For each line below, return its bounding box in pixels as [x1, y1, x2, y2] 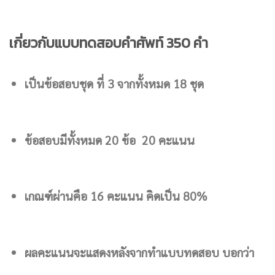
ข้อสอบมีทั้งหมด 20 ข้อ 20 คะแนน [24, 131, 195, 147]
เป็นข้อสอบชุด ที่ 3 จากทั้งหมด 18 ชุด [24, 76, 204, 91]
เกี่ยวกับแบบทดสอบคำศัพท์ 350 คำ [9, 32, 208, 53]
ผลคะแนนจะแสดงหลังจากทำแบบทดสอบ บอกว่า [24, 244, 254, 260]
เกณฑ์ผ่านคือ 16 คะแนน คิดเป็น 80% [24, 188, 207, 204]
